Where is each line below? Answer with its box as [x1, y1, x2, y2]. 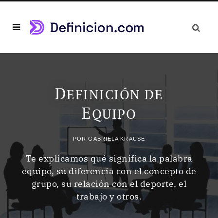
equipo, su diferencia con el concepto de [21, 165, 197, 177]
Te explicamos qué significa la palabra [25, 152, 193, 164]
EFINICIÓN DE [67, 85, 163, 103]
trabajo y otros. [76, 190, 142, 202]
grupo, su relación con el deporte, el [31, 178, 187, 189]
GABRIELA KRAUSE [88, 135, 145, 142]
